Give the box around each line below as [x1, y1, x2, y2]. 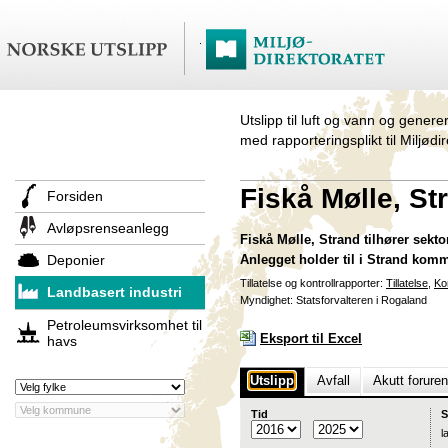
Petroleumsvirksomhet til [47, 317, 202, 333]
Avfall [317, 373, 350, 388]
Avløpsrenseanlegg [47, 220, 169, 236]
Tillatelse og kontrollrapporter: [240, 277, 386, 289]
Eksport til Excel [260, 331, 362, 346]
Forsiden [47, 188, 103, 204]
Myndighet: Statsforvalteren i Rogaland [240, 294, 427, 306]
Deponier [47, 252, 105, 268]
